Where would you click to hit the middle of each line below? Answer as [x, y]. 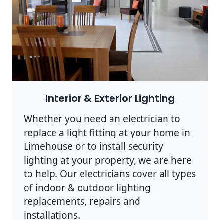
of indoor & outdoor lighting [87, 187]
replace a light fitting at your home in [107, 132]
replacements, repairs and [82, 201]
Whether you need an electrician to [102, 118]
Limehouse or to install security [93, 146]
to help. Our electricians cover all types [110, 173]
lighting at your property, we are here [108, 160]
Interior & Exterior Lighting [110, 98]
